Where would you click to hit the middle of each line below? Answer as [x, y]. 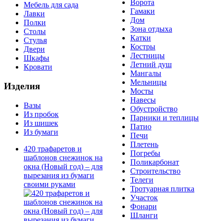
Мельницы [148, 82]
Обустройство [154, 109]
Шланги [144, 215]
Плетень [144, 144]
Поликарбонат [155, 162]
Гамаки [143, 11]
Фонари [144, 206]
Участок [144, 198]
